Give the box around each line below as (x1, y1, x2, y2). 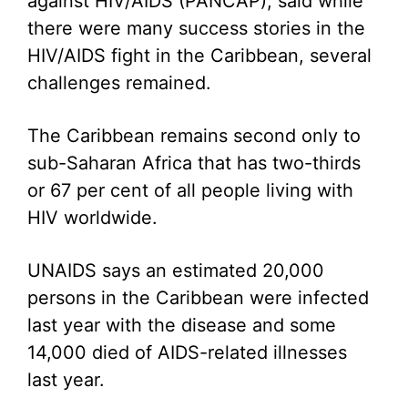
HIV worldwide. (27, 207, 158, 229)
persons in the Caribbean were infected (27, 287, 369, 309)
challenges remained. (27, 72, 211, 94)
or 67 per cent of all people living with (27, 179, 353, 201)
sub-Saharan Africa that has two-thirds (27, 152, 361, 174)
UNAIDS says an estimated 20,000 (27, 260, 324, 281)
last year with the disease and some (27, 314, 336, 336)
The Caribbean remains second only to (27, 125, 361, 147)
